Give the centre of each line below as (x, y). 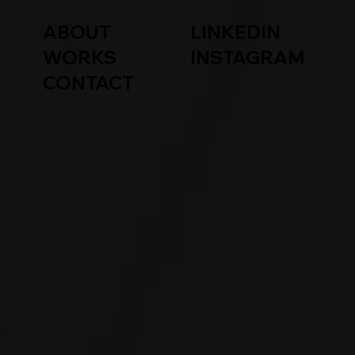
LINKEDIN (236, 32)
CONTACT (89, 83)
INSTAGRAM (248, 58)
